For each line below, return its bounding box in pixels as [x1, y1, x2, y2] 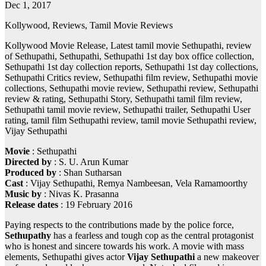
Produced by [5, 167, 56, 178]
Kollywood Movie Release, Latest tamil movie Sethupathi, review [5, 40, 252, 51]
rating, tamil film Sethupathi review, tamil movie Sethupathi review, [5, 115, 256, 126]
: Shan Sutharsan [56, 167, 122, 178]
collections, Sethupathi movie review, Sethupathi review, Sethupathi [5, 83, 258, 94]
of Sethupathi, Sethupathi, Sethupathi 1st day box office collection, [5, 51, 254, 62]
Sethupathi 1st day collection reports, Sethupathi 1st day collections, [5, 62, 258, 72]
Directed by [5, 157, 52, 167]
